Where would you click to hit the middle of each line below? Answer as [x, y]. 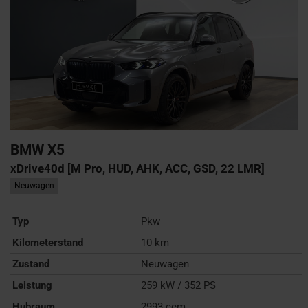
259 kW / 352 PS [179, 285]
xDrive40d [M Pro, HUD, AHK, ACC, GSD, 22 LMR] [137, 168]
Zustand [31, 264]
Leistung [32, 285]
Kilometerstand [48, 242]
